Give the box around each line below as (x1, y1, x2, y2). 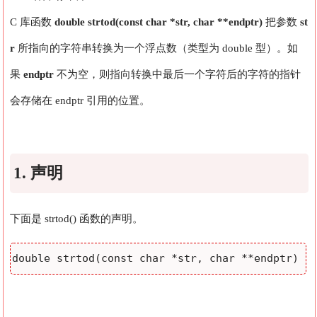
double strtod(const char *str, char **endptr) (54, 16, 263, 28)
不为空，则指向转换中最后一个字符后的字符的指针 (54, 68, 301, 80)
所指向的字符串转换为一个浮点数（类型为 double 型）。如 (15, 42, 299, 54)
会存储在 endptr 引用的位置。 (10, 94, 151, 106)
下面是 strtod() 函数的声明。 (10, 213, 144, 225)
